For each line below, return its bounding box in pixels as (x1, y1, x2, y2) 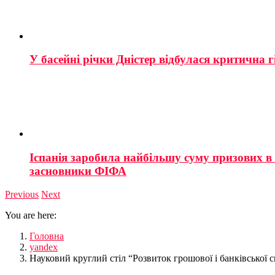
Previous (5, 189, 39, 200)
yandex (29, 242, 58, 253)
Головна (29, 231, 64, 242)
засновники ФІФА (29, 164, 126, 177)
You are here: (5, 210, 56, 221)
